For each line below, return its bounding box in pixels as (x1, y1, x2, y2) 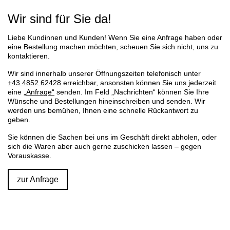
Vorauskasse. (8, 151, 51, 160)
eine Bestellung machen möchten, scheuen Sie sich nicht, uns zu (8, 43, 218, 51)
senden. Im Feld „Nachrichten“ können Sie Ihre (54, 88, 209, 96)
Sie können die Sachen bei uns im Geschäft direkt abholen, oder (8, 133, 217, 141)
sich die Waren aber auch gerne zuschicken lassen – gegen (8, 142, 201, 150)
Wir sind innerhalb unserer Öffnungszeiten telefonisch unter (8, 69, 201, 78)
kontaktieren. (8, 52, 50, 60)
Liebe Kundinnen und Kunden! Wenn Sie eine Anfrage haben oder (8, 33, 222, 42)
